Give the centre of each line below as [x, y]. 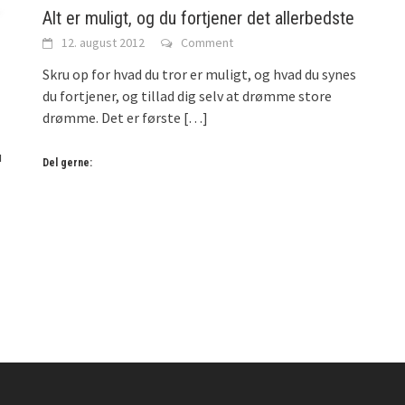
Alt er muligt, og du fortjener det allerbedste [199, 18]
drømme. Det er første [112, 117]
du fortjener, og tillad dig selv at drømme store [188, 95]
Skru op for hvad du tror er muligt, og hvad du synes [200, 74]
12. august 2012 [104, 42]
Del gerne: [68, 162]
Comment [207, 42]
